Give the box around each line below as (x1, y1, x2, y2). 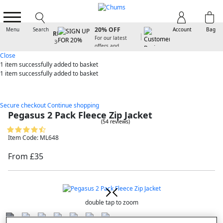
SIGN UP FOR (90, 16, 130, 25)
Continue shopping (47, 101, 99, 110)
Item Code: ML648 (8, 133, 59, 142)
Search (33, 26, 49, 33)
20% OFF (90, 25, 116, 34)
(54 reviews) (101, 117, 130, 125)
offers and (90, 42, 115, 50)
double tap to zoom (85, 198, 138, 207)
